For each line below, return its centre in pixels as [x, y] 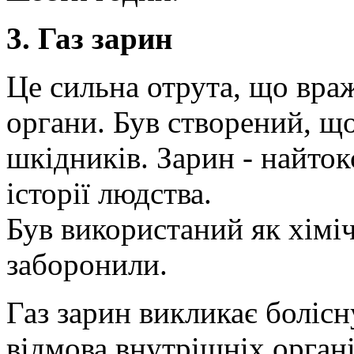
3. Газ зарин [89, 38]
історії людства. [109, 193]
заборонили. [87, 264]
